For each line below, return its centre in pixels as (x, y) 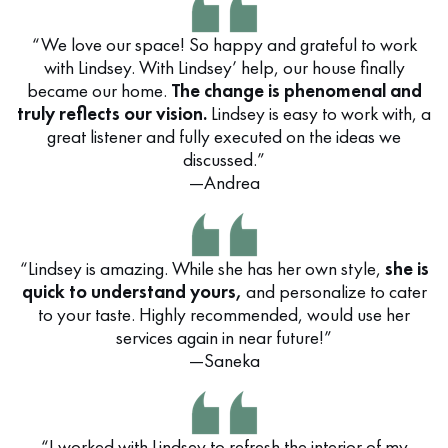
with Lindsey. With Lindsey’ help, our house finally (224, 67)
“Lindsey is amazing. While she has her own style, (202, 268)
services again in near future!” (224, 337)
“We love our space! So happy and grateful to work (224, 44)
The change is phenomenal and (296, 90)
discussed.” (224, 159)
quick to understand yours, (131, 291)
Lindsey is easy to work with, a (319, 113)
